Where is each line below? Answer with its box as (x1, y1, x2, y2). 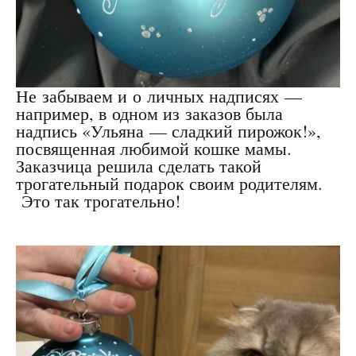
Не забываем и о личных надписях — (16, 84, 302, 108)
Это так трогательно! (16, 189, 180, 213)
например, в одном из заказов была (16, 102, 283, 126)
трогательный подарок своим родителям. (16, 172, 323, 195)
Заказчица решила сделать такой (16, 154, 261, 178)
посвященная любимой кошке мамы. (16, 137, 292, 161)
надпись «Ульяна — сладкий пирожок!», (16, 119, 321, 143)
